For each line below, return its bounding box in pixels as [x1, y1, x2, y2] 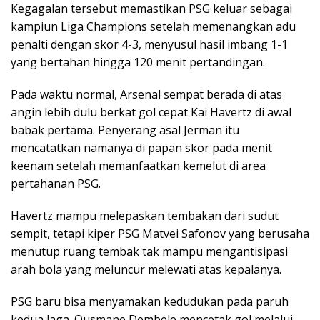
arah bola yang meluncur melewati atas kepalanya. [11, 261, 281, 278]
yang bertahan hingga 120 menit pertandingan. [11, 54, 265, 71]
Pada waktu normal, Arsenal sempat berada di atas [11, 86, 282, 103]
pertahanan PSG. [11, 176, 101, 192]
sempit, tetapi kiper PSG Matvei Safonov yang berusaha [11, 226, 309, 242]
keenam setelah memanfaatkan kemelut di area [11, 158, 266, 174]
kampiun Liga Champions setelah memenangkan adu [11, 19, 296, 35]
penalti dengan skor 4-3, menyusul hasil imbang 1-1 [11, 36, 288, 53]
